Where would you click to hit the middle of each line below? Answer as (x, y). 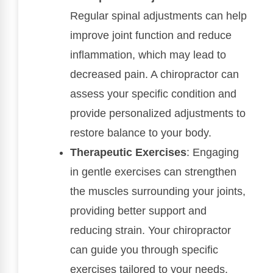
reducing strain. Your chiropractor (151, 230)
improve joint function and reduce (151, 35)
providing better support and (138, 211)
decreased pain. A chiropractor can (154, 74)
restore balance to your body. (141, 133)
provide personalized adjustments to (158, 113)
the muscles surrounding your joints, (158, 191)
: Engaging (213, 152)
